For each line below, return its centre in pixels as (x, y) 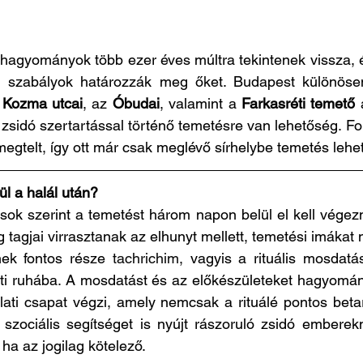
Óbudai (136, 103)
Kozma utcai (43, 103)
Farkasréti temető (298, 103)
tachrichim (145, 258)
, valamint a (200, 103)
